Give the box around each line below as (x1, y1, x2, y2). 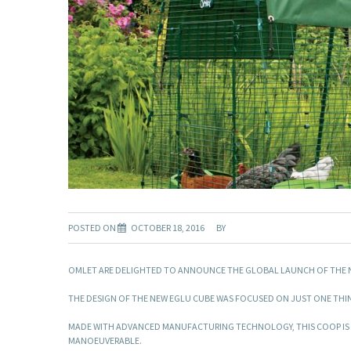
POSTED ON (68, 222, 118, 234)
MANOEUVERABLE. (68, 335, 142, 347)
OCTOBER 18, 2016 (131, 222, 204, 234)
